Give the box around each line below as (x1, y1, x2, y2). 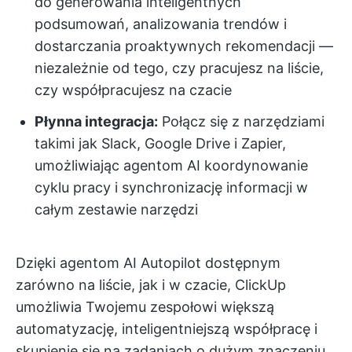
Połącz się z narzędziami (158, 113, 324, 130)
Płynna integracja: (35, 113, 158, 130)
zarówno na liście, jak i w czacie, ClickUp (16, 277, 286, 294)
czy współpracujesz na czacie (35, 82, 232, 99)
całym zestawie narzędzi (35, 201, 198, 218)
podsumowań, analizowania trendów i (35, 16, 287, 33)
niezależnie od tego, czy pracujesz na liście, (35, 60, 324, 77)
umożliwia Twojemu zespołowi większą (16, 299, 274, 316)
